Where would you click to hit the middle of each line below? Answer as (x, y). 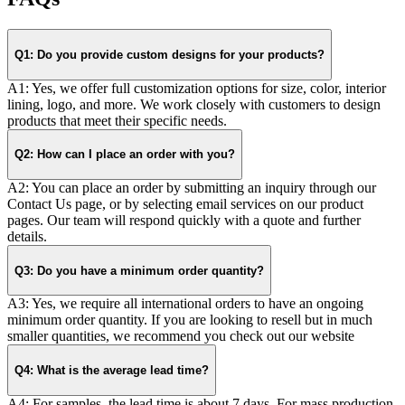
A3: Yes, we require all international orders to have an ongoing (185, 304)
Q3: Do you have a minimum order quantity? (139, 270)
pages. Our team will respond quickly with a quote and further (184, 220)
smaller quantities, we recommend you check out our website (181, 336)
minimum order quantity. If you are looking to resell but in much (190, 320)
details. (27, 236)
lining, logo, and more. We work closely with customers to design (194, 104)
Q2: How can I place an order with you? (125, 155)
